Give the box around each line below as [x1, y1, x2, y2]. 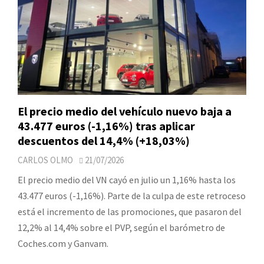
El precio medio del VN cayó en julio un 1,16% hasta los [18, 173, 236, 186]
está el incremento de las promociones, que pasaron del [18, 205, 242, 217]
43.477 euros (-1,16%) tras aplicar [18, 118, 195, 133]
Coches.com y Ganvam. [18, 237, 108, 249]
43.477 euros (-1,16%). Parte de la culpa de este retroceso [18, 189, 246, 202]
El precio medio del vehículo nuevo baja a [18, 103, 232, 118]
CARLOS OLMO [18, 154, 73, 166]
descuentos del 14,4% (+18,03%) [18, 133, 190, 148]
